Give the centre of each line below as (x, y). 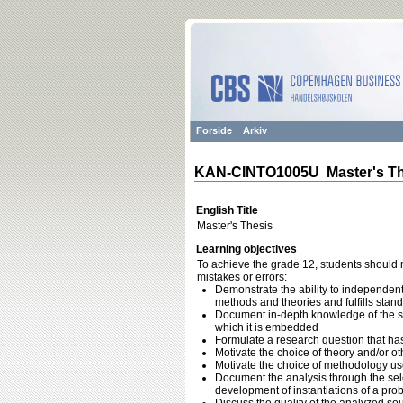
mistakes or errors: (242, 277)
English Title (227, 210)
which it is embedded (267, 327)
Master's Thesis (235, 226)
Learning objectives (246, 249)
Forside (214, 130)
